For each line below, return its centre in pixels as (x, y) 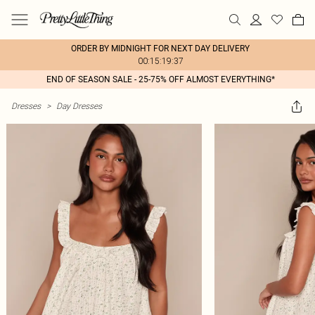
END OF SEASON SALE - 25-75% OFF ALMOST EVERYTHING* (160, 79)
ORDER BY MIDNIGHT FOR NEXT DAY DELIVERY (160, 49)
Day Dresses (79, 106)
